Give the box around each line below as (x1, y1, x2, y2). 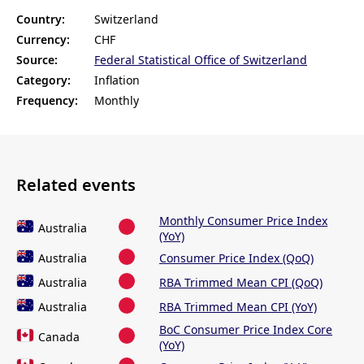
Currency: (16, 32, 70, 48)
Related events (16, 173, 136, 196)
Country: (16, 11, 65, 28)
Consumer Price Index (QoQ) (159, 250, 314, 266)
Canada (38, 329, 80, 345)
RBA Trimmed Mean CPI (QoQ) (159, 275, 323, 291)
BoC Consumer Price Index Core (159, 322, 332, 338)
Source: (16, 52, 58, 68)
